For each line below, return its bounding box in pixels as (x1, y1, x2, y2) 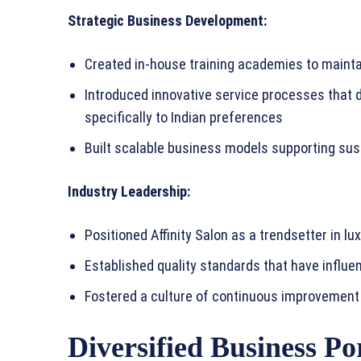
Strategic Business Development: (68, 12, 267, 30)
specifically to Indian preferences (85, 109, 283, 127)
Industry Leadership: (68, 183, 190, 201)
